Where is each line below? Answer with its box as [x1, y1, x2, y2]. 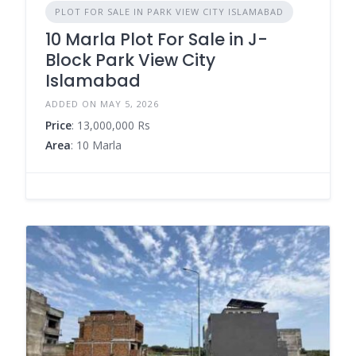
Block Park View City [45, 48, 215, 72]
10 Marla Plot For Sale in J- [45, 27, 268, 51]
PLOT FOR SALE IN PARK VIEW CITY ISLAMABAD [55, 5, 284, 17]
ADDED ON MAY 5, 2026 [45, 97, 159, 110]
